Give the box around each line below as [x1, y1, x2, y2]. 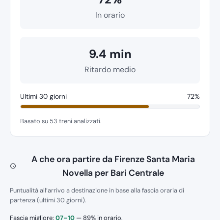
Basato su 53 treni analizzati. [20, 116, 102, 125]
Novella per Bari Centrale [62, 167, 165, 178]
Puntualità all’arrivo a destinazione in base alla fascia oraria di [10, 186, 184, 194]
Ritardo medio [84, 64, 136, 75]
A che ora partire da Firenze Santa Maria [31, 153, 195, 165]
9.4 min [88, 46, 132, 61]
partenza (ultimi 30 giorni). [10, 195, 86, 204]
